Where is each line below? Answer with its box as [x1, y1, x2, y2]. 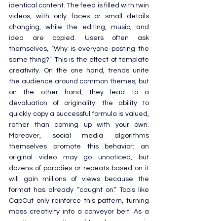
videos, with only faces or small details [9, 12, 149, 20]
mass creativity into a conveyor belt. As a [9, 208, 149, 215]
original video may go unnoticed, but [9, 153, 149, 161]
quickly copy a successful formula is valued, [9, 110, 149, 117]
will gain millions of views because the [9, 175, 149, 183]
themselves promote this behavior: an [9, 143, 149, 150]
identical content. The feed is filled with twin [9, 1, 149, 9]
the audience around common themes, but [9, 77, 149, 85]
